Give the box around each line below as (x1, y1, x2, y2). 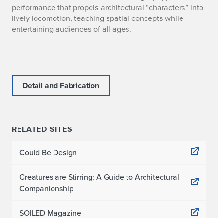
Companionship (19, 183, 73, 194)
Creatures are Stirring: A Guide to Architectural (19, 171, 179, 182)
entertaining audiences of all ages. (12, 23, 131, 35)
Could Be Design (19, 147, 77, 158)
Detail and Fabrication (22, 80, 99, 91)
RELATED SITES (12, 124, 73, 135)
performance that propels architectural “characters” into (12, 1, 203, 14)
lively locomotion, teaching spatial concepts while (12, 12, 183, 24)
